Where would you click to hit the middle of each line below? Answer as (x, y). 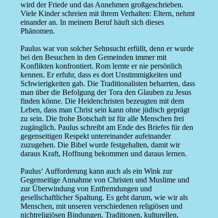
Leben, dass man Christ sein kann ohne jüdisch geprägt (105, 110)
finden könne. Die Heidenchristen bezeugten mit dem (102, 101)
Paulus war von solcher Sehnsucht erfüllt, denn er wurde (107, 49)
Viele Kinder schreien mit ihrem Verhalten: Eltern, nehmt (107, 14)
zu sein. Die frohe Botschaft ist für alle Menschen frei (102, 119)
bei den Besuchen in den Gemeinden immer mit (93, 57)
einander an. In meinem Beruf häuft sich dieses (92, 22)
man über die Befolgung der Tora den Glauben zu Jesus (106, 92)
